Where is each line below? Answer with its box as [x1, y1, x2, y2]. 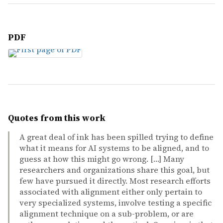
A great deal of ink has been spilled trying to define [19, 131, 214, 142]
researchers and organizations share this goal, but [19, 164, 210, 175]
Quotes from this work [8, 112, 106, 124]
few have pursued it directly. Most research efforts [19, 175, 211, 186]
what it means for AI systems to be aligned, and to [19, 142, 209, 153]
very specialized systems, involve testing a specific [19, 197, 212, 208]
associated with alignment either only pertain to [19, 186, 202, 197]
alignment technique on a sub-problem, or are [19, 208, 194, 219]
